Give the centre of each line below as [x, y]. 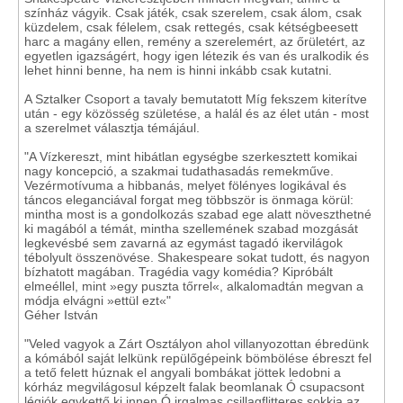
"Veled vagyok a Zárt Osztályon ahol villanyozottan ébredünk [197, 344]
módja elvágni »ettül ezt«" [98, 300]
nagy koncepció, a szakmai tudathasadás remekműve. [179, 171]
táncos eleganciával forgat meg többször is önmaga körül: [189, 200]
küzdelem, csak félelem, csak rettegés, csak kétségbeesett [191, 27]
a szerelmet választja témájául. [112, 128]
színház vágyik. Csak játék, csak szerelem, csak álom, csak [193, 13]
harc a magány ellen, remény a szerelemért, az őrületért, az [195, 41]
